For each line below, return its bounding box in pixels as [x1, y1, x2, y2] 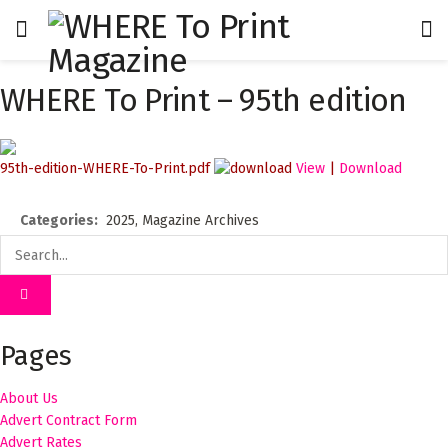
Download [339, 159, 402, 177]
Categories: [20, 212, 101, 230]
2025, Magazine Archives [106, 212, 259, 230]
